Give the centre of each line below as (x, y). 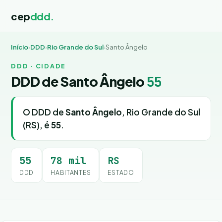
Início (20, 47)
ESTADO (121, 173)
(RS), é (37, 125)
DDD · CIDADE (38, 66)
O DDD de (44, 112)
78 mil (69, 161)
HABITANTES (71, 173)
